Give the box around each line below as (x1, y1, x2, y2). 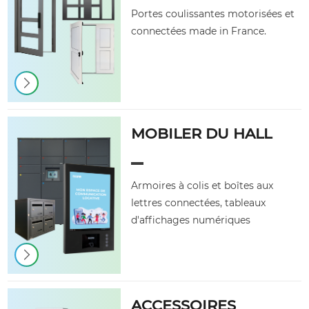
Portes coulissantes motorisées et (131, 8, 295, 20)
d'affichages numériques (131, 214, 251, 226)
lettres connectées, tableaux (131, 197, 266, 209)
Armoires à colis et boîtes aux (131, 179, 274, 192)
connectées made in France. (131, 25, 267, 37)
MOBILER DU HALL (131, 125, 272, 142)
